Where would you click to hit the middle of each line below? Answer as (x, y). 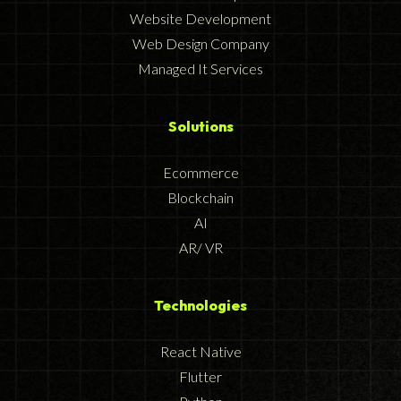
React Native (200, 352)
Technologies (200, 306)
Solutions (200, 127)
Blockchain (200, 198)
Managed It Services (200, 69)
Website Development (200, 19)
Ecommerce (200, 173)
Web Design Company (200, 44)
